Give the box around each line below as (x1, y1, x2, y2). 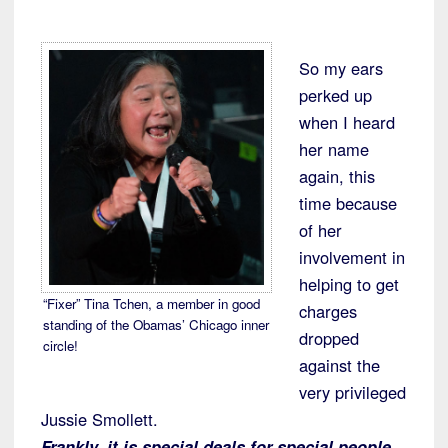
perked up (299, 83, 372, 108)
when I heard (299, 110, 395, 135)
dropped (299, 326, 359, 351)
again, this (299, 164, 375, 189)
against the (299, 353, 380, 378)
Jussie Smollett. (41, 407, 158, 432)
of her (299, 218, 342, 243)
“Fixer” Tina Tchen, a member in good (43, 293, 261, 313)
